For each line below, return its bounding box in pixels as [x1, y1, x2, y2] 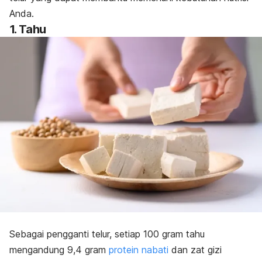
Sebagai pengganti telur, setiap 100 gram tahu [9, 227, 205, 240]
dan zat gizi [168, 243, 222, 256]
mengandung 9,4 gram [9, 243, 109, 256]
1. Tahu [9, 22, 46, 37]
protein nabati [109, 243, 168, 256]
